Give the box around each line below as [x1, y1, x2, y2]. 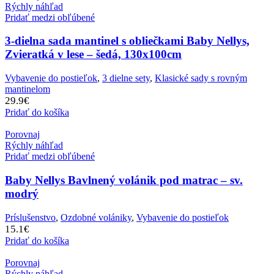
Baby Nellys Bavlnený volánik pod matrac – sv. [5, 173, 243, 187]
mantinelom [5, 84, 50, 95]
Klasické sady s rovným [155, 73, 247, 84]
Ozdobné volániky [61, 212, 131, 223]
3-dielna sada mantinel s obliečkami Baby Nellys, [5, 34, 250, 48]
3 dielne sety [102, 73, 150, 84]
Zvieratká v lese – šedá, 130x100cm [5, 48, 182, 61]
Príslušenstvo [5, 212, 56, 223]
